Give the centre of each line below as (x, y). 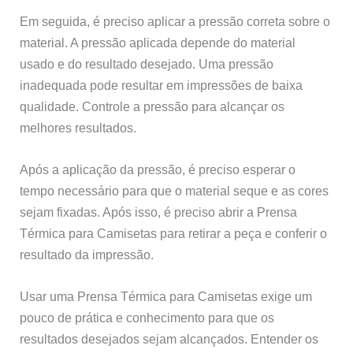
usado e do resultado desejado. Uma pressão (147, 63)
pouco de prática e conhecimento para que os (147, 318)
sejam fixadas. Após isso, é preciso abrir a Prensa (159, 212)
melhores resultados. (78, 127)
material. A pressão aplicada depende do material (158, 42)
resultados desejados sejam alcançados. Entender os (169, 339)
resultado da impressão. (87, 255)
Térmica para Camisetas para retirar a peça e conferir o (174, 234)
